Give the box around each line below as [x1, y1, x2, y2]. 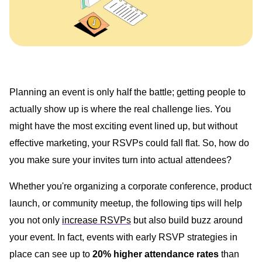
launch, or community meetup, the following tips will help [9, 198, 242, 208]
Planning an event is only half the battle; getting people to [9, 87, 246, 97]
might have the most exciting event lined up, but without [9, 120, 237, 131]
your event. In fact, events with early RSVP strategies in [9, 232, 237, 242]
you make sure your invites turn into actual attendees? [9, 154, 232, 165]
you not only [9, 215, 62, 225]
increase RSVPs [62, 215, 131, 225]
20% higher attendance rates [92, 249, 219, 259]
